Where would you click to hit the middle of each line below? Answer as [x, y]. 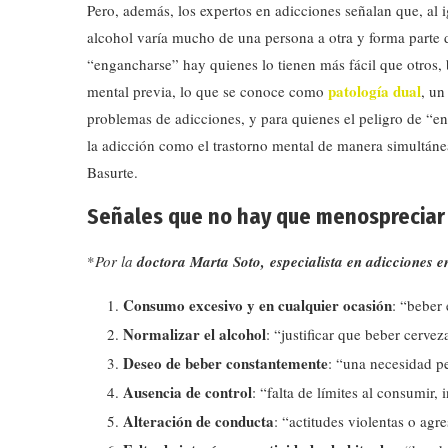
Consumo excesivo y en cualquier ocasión [257, 304]
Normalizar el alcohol [194, 333]
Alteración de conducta [198, 420]
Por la [116, 260]
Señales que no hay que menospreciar [266, 216]
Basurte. [112, 171]
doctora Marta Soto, [201, 261]
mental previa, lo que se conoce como [207, 90]
